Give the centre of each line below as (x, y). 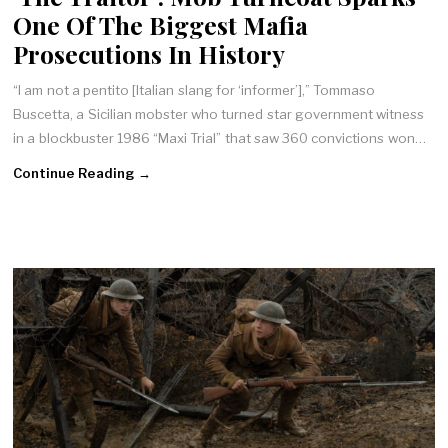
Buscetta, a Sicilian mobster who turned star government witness (219, 114)
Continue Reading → (82, 172)
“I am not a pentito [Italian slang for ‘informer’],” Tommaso (194, 90)
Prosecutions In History (149, 53)
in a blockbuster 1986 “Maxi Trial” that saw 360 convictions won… (219, 138)
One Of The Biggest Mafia (161, 24)
